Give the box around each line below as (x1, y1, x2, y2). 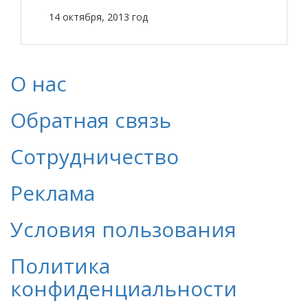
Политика (10, 252, 110, 280)
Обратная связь (10, 106, 171, 135)
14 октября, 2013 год (49, 10, 148, 24)
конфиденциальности (10, 274, 237, 303)
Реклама (10, 179, 95, 208)
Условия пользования (10, 215, 236, 244)
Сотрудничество (10, 142, 179, 171)
